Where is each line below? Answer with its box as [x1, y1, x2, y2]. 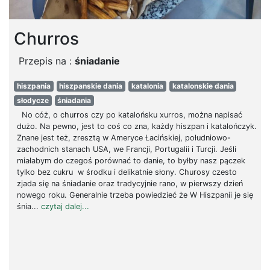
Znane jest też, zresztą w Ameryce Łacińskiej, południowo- [16, 133, 231, 143]
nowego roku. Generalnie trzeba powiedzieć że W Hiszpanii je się [16, 190, 253, 200]
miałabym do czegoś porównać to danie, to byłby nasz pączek [16, 156, 245, 166]
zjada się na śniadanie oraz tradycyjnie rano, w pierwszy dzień [16, 179, 243, 189]
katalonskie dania [172, 81, 234, 91]
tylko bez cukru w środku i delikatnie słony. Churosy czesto [16, 168, 237, 177]
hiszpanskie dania [59, 81, 123, 91]
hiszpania [16, 81, 51, 91]
